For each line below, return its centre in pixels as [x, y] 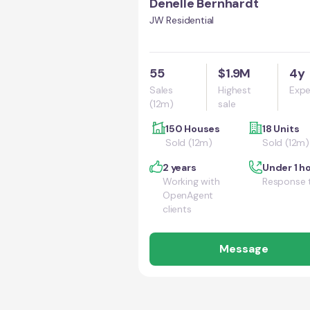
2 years [180, 167]
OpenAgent [188, 195]
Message [244, 249]
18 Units [281, 129]
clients [177, 209]
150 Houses [193, 129]
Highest [235, 90]
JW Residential [182, 20]
